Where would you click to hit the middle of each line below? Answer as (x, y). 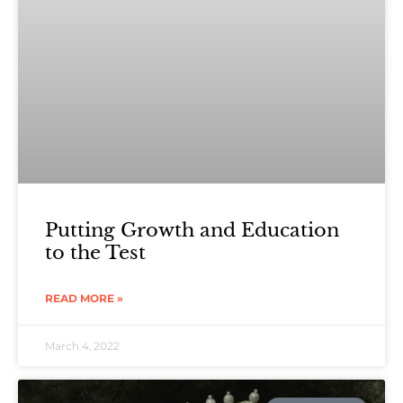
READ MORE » (84, 298)
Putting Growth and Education (192, 230)
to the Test (95, 252)
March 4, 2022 (82, 345)
